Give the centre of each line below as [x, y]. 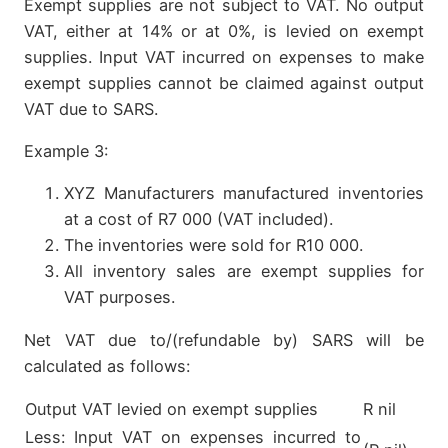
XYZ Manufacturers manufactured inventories [244, 193]
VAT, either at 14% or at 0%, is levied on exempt [224, 30]
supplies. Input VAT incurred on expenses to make [224, 56]
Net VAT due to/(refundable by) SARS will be [224, 339]
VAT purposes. [119, 297]
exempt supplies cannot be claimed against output [224, 82]
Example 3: [66, 151]
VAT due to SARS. [91, 108]
